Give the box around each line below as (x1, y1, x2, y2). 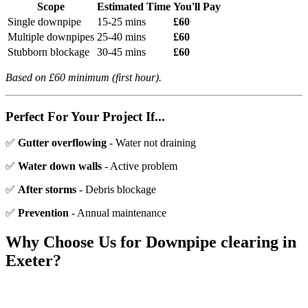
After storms (18, 184, 76, 196)
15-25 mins (97, 16, 146, 27)
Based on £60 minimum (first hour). (5, 71, 162, 83)
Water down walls (18, 160, 102, 173)
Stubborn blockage (8, 46, 89, 58)
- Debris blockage (76, 184, 156, 196)
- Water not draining (107, 137, 196, 149)
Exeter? (5, 252, 61, 270)
